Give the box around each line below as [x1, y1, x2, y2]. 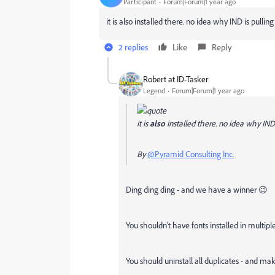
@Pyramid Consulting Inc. [147, 149, 234, 160]
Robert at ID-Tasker [143, 73, 208, 84]
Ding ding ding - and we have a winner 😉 [126, 184, 269, 195]
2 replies [118, 42, 148, 53]
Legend [143, 85, 165, 95]
